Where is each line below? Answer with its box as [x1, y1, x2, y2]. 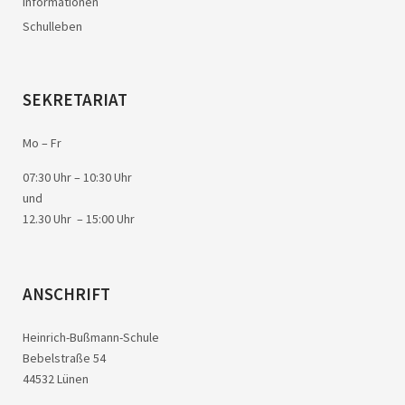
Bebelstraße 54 [23, 349, 106, 366]
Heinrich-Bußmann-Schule [23, 328, 159, 345]
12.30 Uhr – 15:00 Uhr [23, 210, 135, 227]
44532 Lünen [23, 370, 89, 387]
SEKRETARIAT [23, 88, 127, 110]
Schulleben [23, 17, 82, 34]
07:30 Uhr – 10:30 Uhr [23, 168, 132, 185]
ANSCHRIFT [23, 282, 110, 305]
